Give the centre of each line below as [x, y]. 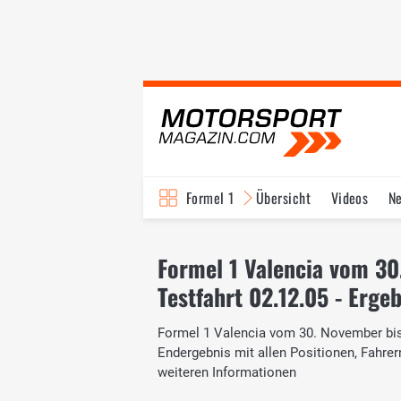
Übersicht [283, 198]
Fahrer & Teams [320, 239]
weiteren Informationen [227, 372]
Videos [350, 198]
